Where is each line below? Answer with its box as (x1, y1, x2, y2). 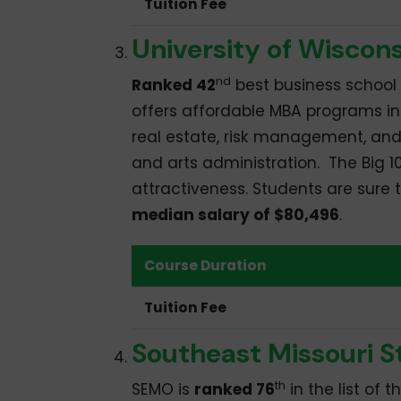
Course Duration (144, 256, 268, 276)
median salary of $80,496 (131, 204, 339, 226)
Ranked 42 (131, 74, 216, 97)
